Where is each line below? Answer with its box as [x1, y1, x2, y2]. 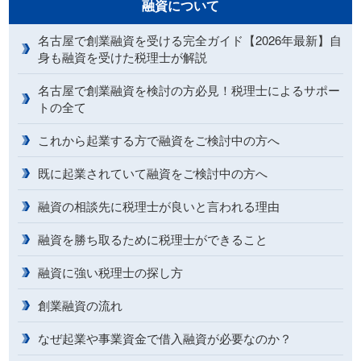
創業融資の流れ [38, 296, 123, 313]
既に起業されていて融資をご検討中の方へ [38, 164, 268, 181]
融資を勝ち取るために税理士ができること [38, 230, 268, 247]
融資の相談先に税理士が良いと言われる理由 [38, 197, 280, 214]
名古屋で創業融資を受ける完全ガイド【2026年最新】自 [38, 31, 342, 48]
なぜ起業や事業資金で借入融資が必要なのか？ [38, 329, 293, 346]
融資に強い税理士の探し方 [38, 263, 184, 280]
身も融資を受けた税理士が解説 [38, 48, 208, 65]
